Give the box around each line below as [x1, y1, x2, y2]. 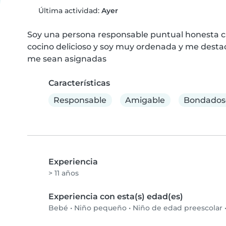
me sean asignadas [27, 54, 106, 64]
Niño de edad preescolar [133, 203, 222, 213]
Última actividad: [36, 6, 101, 15]
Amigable [125, 95, 165, 105]
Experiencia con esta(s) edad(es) [48, 192, 183, 202]
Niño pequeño [74, 203, 127, 213]
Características [48, 78, 110, 88]
